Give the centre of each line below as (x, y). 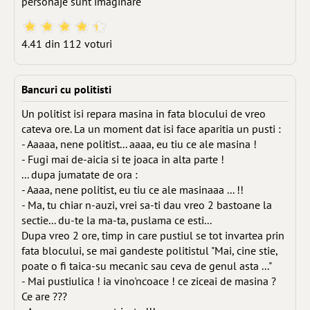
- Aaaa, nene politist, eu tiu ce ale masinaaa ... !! (133, 190)
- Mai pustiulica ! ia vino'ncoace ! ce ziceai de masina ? (149, 281)
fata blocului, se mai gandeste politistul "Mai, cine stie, (150, 250)
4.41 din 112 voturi (67, 44)
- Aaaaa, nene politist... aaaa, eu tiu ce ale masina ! (139, 144)
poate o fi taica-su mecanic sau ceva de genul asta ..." (147, 266)
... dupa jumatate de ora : (80, 174)
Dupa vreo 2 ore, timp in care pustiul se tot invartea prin (153, 235)
